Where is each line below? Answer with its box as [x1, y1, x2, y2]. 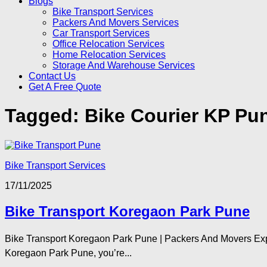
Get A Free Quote [29, 82, 101, 92]
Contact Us [29, 71, 76, 81]
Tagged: [5, 105, 85, 127]
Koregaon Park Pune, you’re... [5, 247, 132, 258]
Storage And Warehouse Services [52, 60, 195, 70]
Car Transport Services [52, 28, 150, 38]
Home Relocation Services [52, 49, 166, 60]
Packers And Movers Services [52, 17, 179, 27]
